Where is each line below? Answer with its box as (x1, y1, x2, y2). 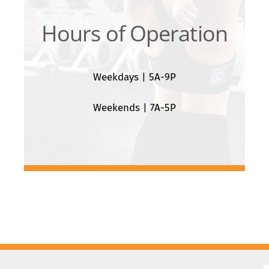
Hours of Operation (41, 19, 228, 49)
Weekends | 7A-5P (93, 101, 176, 115)
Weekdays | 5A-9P (93, 71, 176, 84)
